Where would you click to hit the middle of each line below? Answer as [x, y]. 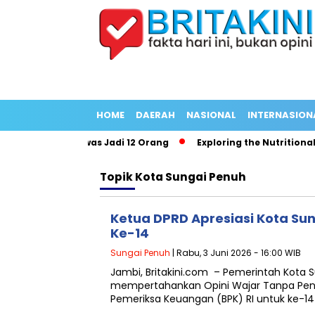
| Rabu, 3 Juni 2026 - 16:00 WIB [236, 253]
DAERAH [155, 115]
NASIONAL [211, 115]
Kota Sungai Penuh [191, 177]
